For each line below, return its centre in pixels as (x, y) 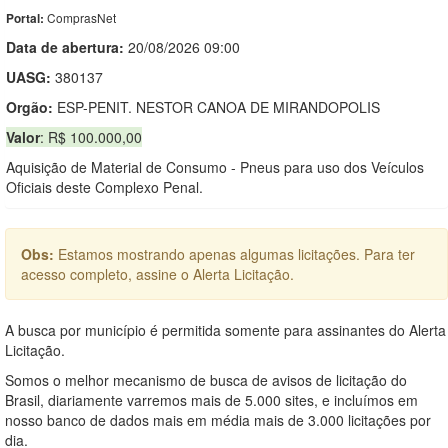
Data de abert (51, 46)
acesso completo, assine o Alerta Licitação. (157, 273)
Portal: (26, 18)
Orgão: (29, 106)
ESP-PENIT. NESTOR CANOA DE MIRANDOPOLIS (216, 106)
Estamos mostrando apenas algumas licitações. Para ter (236, 253)
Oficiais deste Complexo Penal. (104, 186)
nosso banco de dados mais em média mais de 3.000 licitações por (218, 419)
